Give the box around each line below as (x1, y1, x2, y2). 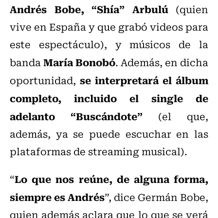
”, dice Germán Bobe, (105, 189, 208, 204)
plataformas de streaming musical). (10, 143, 187, 159)
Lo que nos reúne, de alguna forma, (15, 170, 208, 186)
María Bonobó (43, 54, 115, 70)
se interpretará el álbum (80, 72, 208, 88)
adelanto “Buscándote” (10, 108, 143, 124)
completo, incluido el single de (10, 90, 208, 106)
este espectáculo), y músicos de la (10, 36, 208, 52)
